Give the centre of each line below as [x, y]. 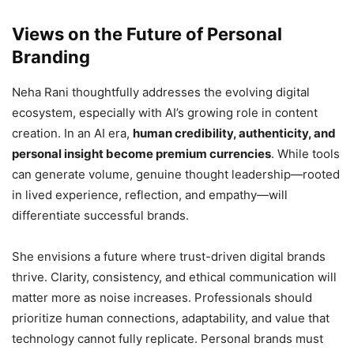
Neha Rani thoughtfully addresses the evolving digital [161, 92]
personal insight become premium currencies [141, 154]
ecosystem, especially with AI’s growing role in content [165, 113]
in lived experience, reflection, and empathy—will [150, 195]
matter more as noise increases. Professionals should [162, 298]
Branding [51, 57]
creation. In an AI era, [72, 134]
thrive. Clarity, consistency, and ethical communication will [174, 277]
